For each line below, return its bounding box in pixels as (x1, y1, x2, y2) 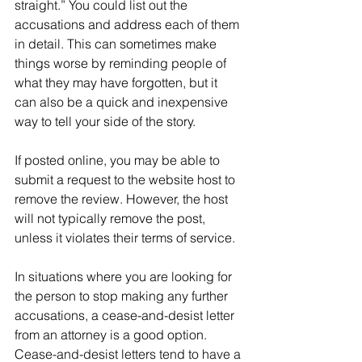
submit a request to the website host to (15, 171, 238, 187)
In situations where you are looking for (15, 268, 235, 284)
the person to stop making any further (15, 288, 231, 304)
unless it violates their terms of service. (15, 229, 235, 246)
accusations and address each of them (15, 16, 242, 32)
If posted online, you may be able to (15, 152, 223, 168)
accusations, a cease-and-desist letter (15, 307, 238, 323)
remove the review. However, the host (15, 191, 231, 207)
